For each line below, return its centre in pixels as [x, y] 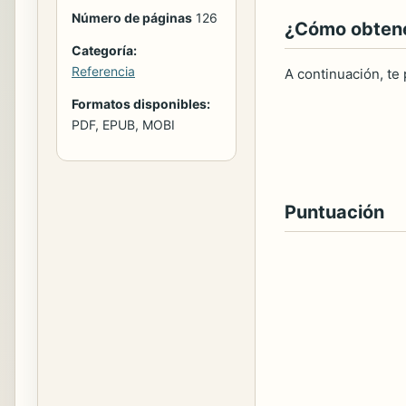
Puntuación [334, 212]
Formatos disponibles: [141, 104]
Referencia [103, 72]
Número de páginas [132, 18]
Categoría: [104, 51]
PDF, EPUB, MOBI [123, 125]
